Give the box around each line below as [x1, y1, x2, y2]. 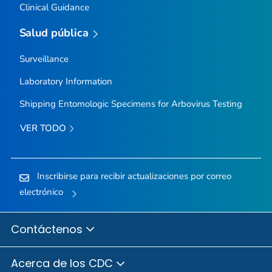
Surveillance [19, 52, 69, 65]
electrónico [19, 186, 63, 199]
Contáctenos [11, 221, 86, 237]
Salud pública [19, 25, 89, 40]
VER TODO [19, 121, 69, 134]
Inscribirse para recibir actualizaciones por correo [36, 169, 231, 182]
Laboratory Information [19, 75, 112, 87]
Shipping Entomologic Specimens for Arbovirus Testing [19, 97, 242, 110]
